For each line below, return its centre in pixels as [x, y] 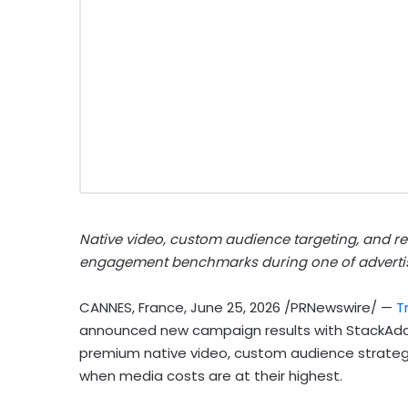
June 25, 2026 [235, 308]
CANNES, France [132, 308]
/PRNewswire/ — [338, 308]
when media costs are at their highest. [211, 376]
